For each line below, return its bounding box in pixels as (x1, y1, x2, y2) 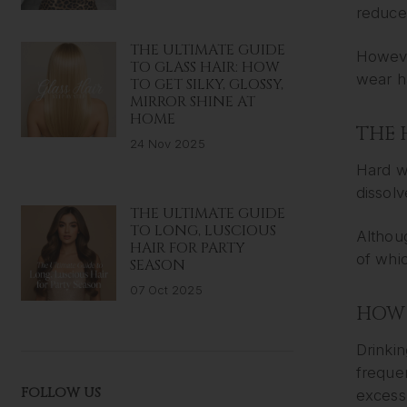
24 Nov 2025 (129, 136, 205, 152)
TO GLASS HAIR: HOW (129, 57, 280, 78)
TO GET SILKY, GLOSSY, (129, 74, 283, 95)
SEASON (129, 254, 185, 275)
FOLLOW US (20, 382, 101, 402)
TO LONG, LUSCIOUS (129, 220, 276, 241)
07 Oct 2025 (129, 282, 203, 297)
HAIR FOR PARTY (129, 237, 245, 258)
